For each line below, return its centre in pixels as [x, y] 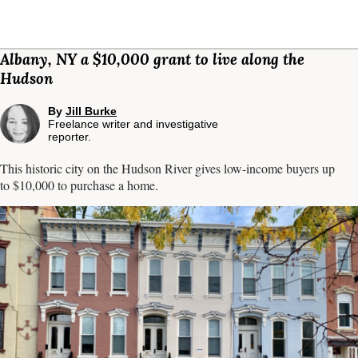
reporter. [70, 137]
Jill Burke [91, 111]
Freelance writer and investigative [133, 124]
